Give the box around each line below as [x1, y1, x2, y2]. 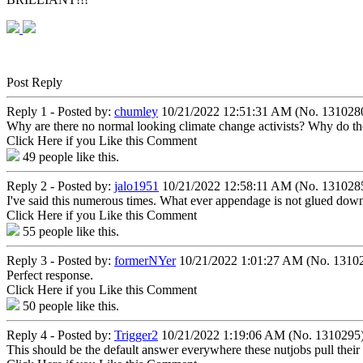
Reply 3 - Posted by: [6, 253, 114, 267]
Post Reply [6, 75, 62, 89]
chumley [114, 104, 158, 118]
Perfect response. [6, 267, 93, 282]
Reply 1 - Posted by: [6, 104, 114, 118]
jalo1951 [114, 178, 159, 193]
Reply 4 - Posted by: [6, 327, 114, 342]
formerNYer [114, 253, 176, 267]
